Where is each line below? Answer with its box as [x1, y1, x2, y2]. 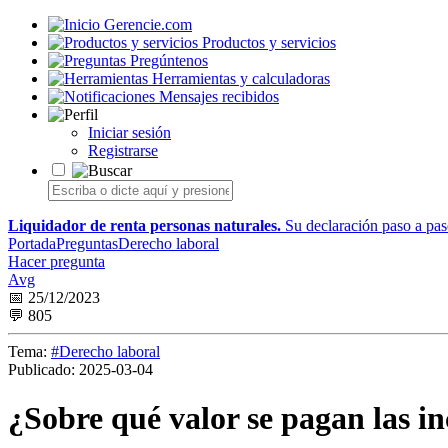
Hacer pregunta [8, 253, 105, 270]
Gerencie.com [104, 16, 192, 33]
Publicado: [8, 361, 75, 378]
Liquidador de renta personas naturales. [8, 217, 281, 234]
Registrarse [88, 142, 158, 159]
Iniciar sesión [88, 124, 171, 141]
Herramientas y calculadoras [152, 70, 330, 87]
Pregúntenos [130, 52, 208, 69]
